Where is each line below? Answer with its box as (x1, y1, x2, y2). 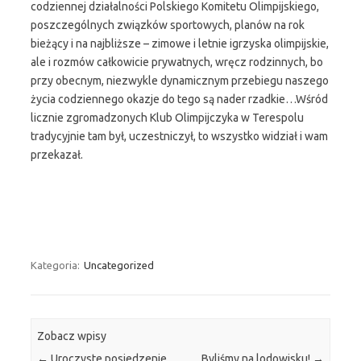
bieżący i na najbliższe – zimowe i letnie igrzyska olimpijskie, (31, 37, 329, 50)
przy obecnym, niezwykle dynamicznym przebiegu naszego (31, 74, 329, 87)
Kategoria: (31, 259, 82, 271)
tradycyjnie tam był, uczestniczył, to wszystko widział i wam (31, 130, 328, 143)
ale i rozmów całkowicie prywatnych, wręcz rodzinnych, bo (31, 56, 323, 68)
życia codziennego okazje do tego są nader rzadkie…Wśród (31, 93, 328, 106)
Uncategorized (84, 259, 154, 271)
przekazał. (31, 148, 83, 161)
